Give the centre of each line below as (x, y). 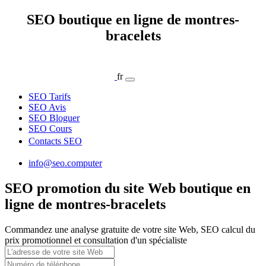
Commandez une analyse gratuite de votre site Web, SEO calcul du (130, 229)
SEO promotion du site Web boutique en (128, 188)
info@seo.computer (65, 163)
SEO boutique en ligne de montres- (133, 19)
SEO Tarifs (50, 96)
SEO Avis (47, 107)
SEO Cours (50, 128)
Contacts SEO (55, 141)
